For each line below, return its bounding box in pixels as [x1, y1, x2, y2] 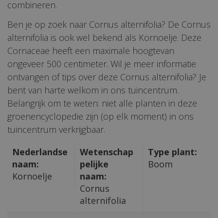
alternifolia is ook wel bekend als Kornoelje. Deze [7, 31, 201, 43]
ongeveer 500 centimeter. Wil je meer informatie [7, 57, 196, 70]
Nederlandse [12, 145, 68, 158]
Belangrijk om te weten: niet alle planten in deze [7, 97, 197, 109]
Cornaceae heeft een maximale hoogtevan [7, 44, 174, 56]
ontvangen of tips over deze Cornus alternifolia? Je [7, 71, 206, 83]
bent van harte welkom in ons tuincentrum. [7, 84, 179, 96]
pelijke [80, 158, 109, 170]
